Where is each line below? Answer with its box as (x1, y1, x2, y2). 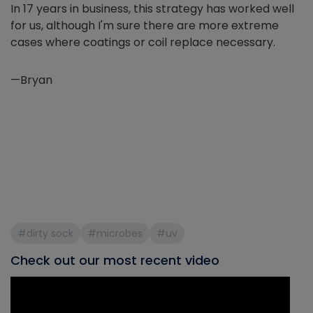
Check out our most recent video (10, 252, 219, 270)
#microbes (87, 226, 143, 241)
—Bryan (10, 72, 52, 89)
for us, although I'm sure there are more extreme (10, 17, 279, 34)
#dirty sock (17, 226, 73, 241)
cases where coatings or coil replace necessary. (10, 34, 275, 51)
